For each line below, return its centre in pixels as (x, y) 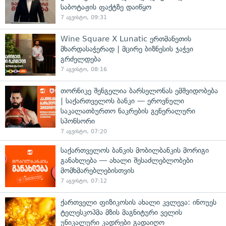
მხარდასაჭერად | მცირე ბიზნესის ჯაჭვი (127, 49)
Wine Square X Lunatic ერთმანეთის (126, 39)
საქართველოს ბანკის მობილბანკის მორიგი (135, 150)
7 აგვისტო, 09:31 (84, 17)
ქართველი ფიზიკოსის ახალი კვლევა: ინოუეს (138, 202)
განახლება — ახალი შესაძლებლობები (127, 160)
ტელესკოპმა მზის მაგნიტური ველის (121, 212)
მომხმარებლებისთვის (97, 170)
